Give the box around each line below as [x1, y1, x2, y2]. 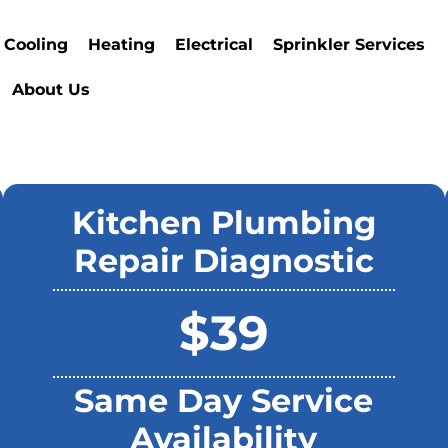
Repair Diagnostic [73, 241, 374, 280]
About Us [12, 80, 91, 99]
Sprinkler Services [273, 35, 426, 54]
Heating [88, 35, 156, 54]
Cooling [4, 35, 69, 54]
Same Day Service [74, 381, 374, 420]
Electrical [175, 35, 254, 54]
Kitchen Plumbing [71, 203, 376, 242]
